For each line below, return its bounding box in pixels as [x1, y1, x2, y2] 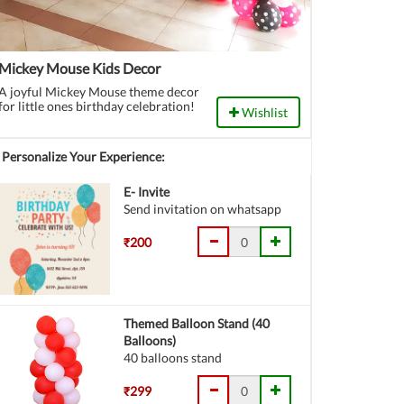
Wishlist [239, 105, 288, 120]
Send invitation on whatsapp [124, 201, 282, 216]
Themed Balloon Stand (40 [124, 316, 271, 331]
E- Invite [124, 184, 170, 199]
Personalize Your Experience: [2, 149, 165, 164]
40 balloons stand [124, 350, 223, 365]
